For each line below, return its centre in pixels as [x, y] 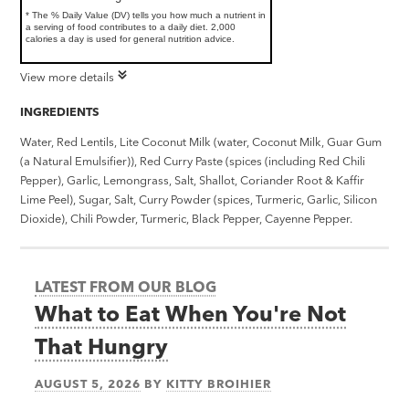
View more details [68, 77]
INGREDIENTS [60, 111]
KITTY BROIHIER [219, 383]
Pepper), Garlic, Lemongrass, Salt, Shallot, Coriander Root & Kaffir [193, 180]
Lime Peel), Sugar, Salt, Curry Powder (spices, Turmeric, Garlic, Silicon [199, 199]
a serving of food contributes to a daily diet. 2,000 [131, 26]
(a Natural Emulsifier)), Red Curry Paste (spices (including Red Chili [193, 161]
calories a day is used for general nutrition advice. [131, 38]
